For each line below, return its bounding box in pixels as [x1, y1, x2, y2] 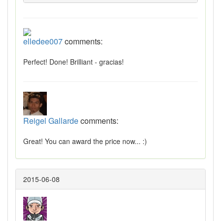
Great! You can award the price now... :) [23, 136, 147, 147]
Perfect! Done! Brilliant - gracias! [23, 57, 124, 67]
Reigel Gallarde [23, 115, 78, 127]
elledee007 [23, 36, 63, 47]
